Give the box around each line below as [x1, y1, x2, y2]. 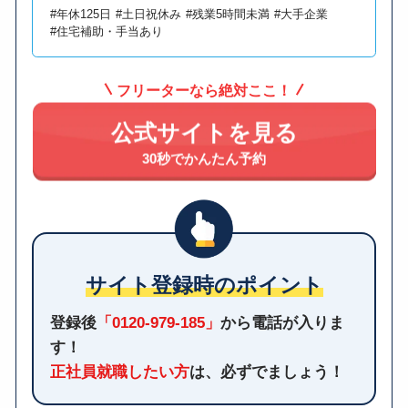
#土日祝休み [116, 7, 182, 21]
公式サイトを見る [110, 125, 298, 151]
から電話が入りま [219, 312, 344, 331]
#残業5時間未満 [186, 7, 270, 21]
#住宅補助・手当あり [50, 25, 164, 39]
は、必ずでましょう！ [189, 362, 344, 381]
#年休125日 [50, 7, 112, 21]
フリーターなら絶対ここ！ [117, 81, 291, 98]
